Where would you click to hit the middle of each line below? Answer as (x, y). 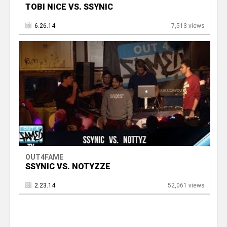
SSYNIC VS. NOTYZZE (68, 167)
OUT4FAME (44, 157)
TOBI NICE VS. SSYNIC (69, 7)
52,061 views (186, 186)
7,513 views (188, 26)
